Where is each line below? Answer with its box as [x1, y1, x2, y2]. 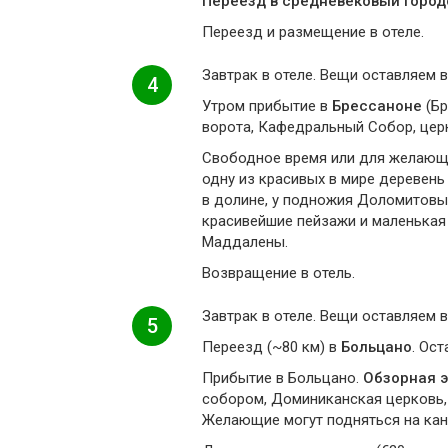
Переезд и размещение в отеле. [202, 23, 424, 41]
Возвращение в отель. [202, 264, 355, 282]
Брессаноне [332, 97, 422, 115]
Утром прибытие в [202, 97, 332, 115]
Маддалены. [202, 233, 288, 251]
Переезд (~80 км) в [202, 338, 341, 356]
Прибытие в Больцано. [202, 369, 363, 387]
